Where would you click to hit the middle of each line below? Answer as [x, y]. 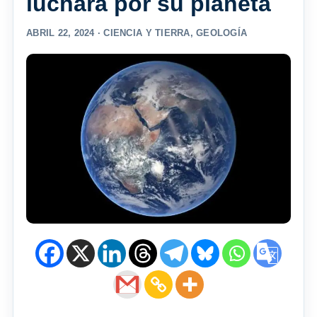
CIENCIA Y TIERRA [147, 33]
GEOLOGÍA [222, 33]
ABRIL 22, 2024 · [65, 33]
